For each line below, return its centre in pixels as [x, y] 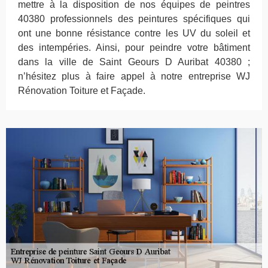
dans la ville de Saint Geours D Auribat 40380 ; [134, 62]
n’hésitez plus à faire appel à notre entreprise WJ [134, 77]
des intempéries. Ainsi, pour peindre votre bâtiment [134, 48]
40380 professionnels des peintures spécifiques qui [134, 19]
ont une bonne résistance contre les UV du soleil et [134, 33]
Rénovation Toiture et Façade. [82, 91]
